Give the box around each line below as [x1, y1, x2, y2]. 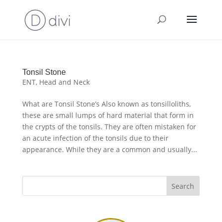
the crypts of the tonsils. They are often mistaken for [22, 122, 196, 131]
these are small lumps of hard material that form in [22, 111, 194, 120]
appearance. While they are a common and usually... [22, 145, 197, 154]
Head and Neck [39, 77, 90, 87]
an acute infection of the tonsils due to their [22, 133, 168, 143]
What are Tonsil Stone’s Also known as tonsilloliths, [22, 99, 191, 109]
